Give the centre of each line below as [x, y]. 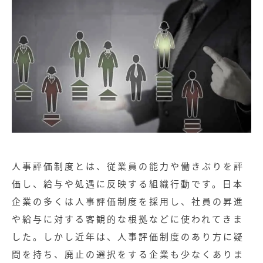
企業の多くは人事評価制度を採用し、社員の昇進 [128, 201]
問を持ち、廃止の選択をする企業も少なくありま [128, 254]
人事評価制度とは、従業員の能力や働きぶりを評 [128, 166]
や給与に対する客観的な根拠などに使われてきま [128, 219]
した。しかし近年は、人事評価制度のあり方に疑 [128, 236]
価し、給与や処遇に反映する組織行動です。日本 [128, 183]
